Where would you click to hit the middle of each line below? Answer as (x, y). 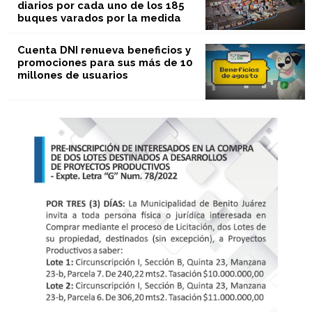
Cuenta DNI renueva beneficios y (104, 50)
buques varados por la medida (99, 18)
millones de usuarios (72, 76)
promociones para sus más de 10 (105, 63)
